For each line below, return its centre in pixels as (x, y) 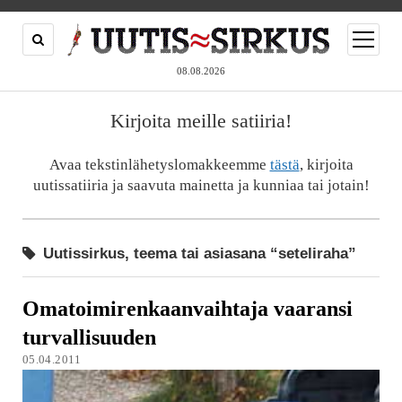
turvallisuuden (89, 337)
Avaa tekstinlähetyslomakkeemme (159, 164)
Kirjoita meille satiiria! (201, 120)
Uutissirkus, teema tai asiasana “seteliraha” (197, 254)
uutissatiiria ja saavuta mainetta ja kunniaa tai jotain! (201, 185)
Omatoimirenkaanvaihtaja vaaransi (187, 309)
